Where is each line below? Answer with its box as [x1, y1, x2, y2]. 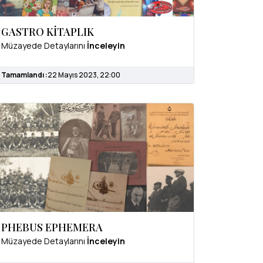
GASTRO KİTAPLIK [1, 24, 94, 39]
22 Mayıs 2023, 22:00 [48, 69, 120, 80]
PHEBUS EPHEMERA [1, 220, 103, 235]
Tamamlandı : [1, 69, 48, 80]
